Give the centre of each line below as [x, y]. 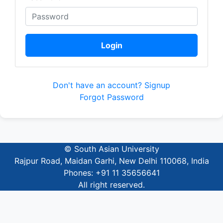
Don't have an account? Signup [111, 85]
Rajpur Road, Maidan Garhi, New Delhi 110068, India [111, 161]
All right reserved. [111, 185]
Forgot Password [111, 97]
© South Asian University [111, 149]
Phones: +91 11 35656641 [111, 173]
